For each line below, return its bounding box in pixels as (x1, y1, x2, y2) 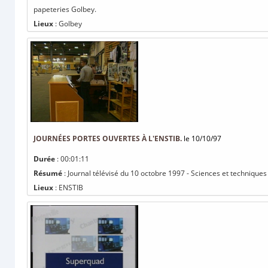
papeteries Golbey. (33, 4, 96, 14)
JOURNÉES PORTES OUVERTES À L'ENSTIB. (33, 133, 182, 144)
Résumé (33, 168, 62, 178)
